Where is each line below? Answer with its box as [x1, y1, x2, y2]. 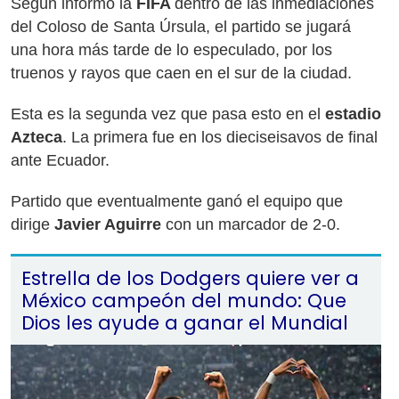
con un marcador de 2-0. [166, 216, 340, 233]
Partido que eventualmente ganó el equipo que [11, 192, 343, 210]
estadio [325, 105, 381, 123]
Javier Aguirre [54, 216, 166, 233]
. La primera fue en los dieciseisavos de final [62, 128, 378, 146]
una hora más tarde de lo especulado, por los [11, 41, 332, 59]
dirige [11, 216, 54, 233]
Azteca [11, 128, 62, 146]
